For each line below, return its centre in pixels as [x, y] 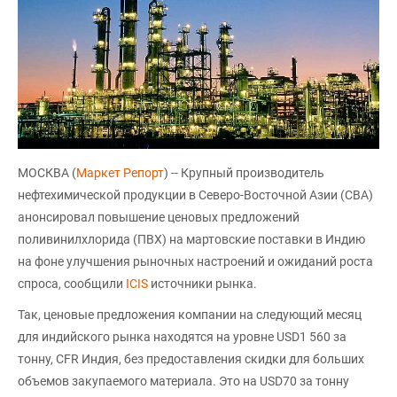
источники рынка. [202, 283]
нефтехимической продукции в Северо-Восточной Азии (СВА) [195, 195]
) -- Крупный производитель [244, 172]
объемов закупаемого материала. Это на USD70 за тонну [183, 381]
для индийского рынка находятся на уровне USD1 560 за [182, 336]
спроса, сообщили [72, 283]
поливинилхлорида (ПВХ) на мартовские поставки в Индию [191, 239]
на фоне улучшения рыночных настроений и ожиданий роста [195, 261]
